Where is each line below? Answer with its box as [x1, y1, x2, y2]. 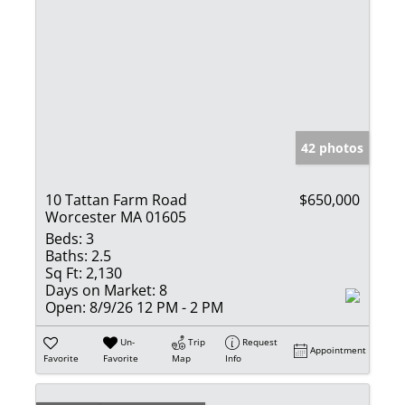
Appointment [310, 343, 367, 356]
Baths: [45, 245, 88, 266]
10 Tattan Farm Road [45, 189, 187, 210]
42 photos [301, 138, 363, 156]
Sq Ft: [45, 262, 82, 283]
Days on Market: [45, 279, 155, 300]
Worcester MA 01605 [45, 206, 186, 227]
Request [242, 334, 278, 348]
